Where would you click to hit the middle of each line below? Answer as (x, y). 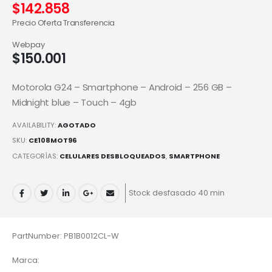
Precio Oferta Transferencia (63, 23)
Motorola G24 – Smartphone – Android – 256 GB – (122, 87)
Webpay (29, 44)
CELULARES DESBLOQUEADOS (113, 156)
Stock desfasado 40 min (176, 192)
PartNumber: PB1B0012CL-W (66, 236)
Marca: (26, 260)
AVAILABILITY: (35, 125)
